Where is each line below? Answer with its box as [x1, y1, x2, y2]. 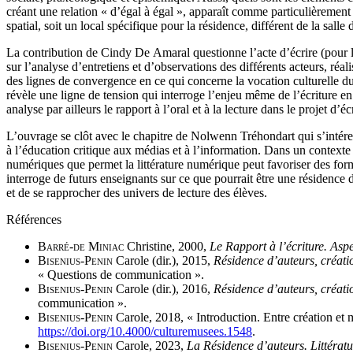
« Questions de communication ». [38, 268, 204, 282]
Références [6, 213, 61, 227]
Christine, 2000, [124, 240, 210, 254]
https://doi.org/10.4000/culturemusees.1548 [38, 325, 252, 339]
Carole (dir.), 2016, [113, 282, 214, 296]
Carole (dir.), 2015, [113, 254, 214, 268]
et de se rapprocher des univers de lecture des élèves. [6, 186, 267, 200]
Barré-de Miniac [38, 240, 124, 254]
